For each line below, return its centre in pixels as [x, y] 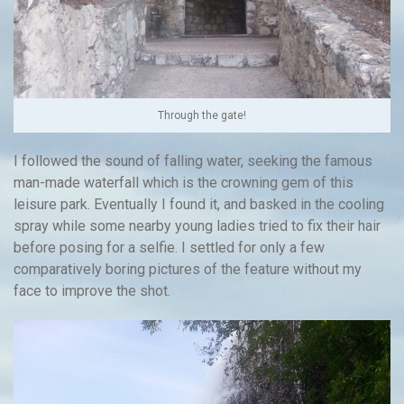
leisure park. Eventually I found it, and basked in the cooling [199, 204]
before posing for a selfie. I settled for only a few [169, 247]
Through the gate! [202, 115]
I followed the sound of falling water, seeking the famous [193, 161]
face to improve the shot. [92, 290]
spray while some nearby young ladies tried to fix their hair [197, 225]
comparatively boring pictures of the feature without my [188, 269]
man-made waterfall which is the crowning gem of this [184, 182]
